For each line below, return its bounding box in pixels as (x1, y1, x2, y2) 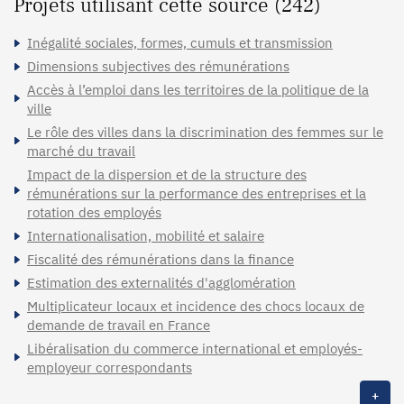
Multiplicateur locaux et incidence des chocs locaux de (27, 297, 364, 315)
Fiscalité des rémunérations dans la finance (27, 250, 294, 268)
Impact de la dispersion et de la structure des (27, 165, 307, 183)
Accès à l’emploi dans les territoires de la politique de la (27, 80, 369, 98)
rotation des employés (27, 203, 161, 221)
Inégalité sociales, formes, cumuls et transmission (27, 33, 333, 51)
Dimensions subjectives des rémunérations (27, 57, 289, 75)
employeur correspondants (27, 358, 192, 376)
